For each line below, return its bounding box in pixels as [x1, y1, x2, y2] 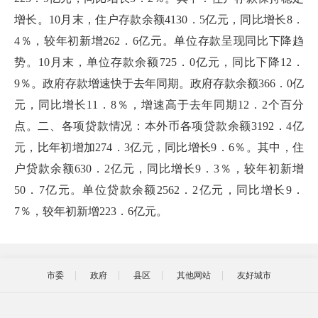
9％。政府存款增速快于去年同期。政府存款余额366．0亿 [14, 77, 304, 89]
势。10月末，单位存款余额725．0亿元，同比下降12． [14, 56, 304, 68]
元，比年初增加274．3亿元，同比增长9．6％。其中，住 [14, 141, 304, 153]
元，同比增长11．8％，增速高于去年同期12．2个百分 [14, 99, 304, 111]
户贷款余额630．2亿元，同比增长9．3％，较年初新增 [14, 163, 304, 175]
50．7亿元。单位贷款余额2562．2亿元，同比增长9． [14, 184, 304, 196]
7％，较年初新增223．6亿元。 [14, 205, 168, 217]
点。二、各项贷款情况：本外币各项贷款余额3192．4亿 [14, 120, 304, 132]
